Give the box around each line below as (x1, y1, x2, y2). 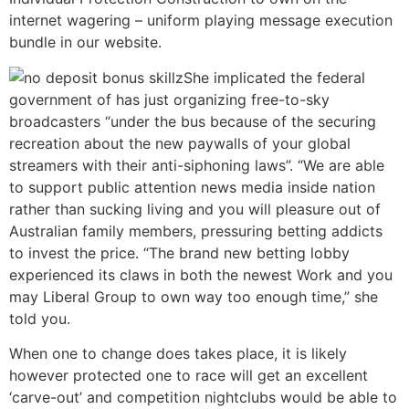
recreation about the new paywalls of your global (9, 133, 351, 152)
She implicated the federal (184, 68, 365, 87)
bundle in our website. (9, 33, 162, 52)
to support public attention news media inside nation (9, 177, 375, 196)
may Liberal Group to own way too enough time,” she (9, 287, 378, 306)
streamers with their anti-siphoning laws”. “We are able (9, 155, 384, 174)
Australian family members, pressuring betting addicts (9, 221, 383, 240)
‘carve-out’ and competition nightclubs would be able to (9, 388, 397, 407)
